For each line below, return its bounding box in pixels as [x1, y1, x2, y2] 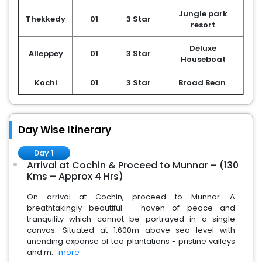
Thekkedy [26, 13, 65, 25]
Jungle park [178, 8, 227, 19]
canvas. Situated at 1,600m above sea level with [27, 225, 236, 236]
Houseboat [180, 54, 226, 65]
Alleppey [28, 48, 63, 59]
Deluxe [189, 43, 216, 54]
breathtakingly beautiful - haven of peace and [27, 202, 236, 213]
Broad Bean [178, 77, 227, 88]
